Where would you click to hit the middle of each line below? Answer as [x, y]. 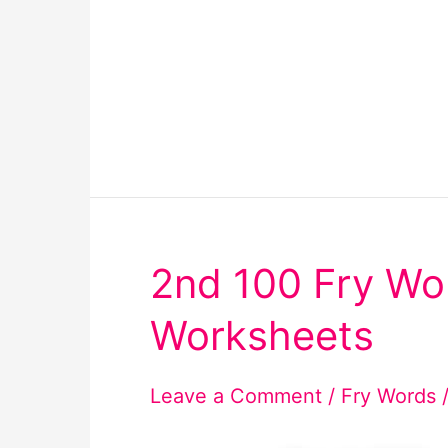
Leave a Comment [236, 395]
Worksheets [262, 335]
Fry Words [388, 395]
